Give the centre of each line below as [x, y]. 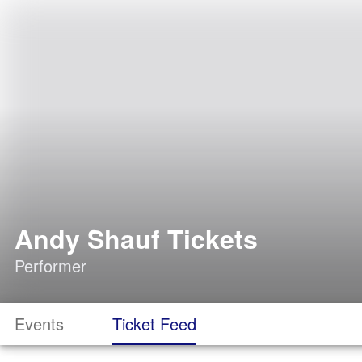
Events [39, 324]
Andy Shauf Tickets [136, 238]
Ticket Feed [154, 324]
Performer [51, 265]
